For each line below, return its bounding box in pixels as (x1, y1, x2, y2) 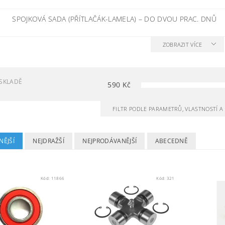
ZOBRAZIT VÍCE (162, 41, 202, 48)
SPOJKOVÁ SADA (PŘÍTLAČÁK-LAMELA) (12, 14, 139, 24)
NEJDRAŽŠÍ (33, 137, 65, 145)
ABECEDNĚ (155, 137, 188, 145)
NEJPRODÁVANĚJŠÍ (82, 137, 137, 145)
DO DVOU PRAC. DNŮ (144, 14, 216, 24)
